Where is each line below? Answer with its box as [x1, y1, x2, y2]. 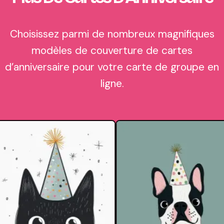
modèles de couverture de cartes [31, 43, 192, 57]
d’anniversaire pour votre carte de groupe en [5, 60, 219, 74]
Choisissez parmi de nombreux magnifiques [9, 27, 214, 41]
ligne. [100, 76, 124, 90]
